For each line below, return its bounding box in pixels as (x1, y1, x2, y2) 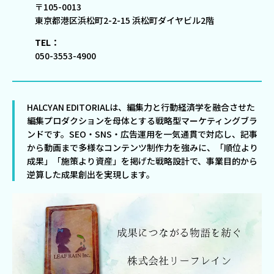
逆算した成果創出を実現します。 (27, 168, 155, 181)
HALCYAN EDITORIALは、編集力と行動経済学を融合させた (27, 101, 255, 114)
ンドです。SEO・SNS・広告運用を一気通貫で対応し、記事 (27, 128, 257, 141)
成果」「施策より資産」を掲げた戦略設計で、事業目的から (27, 155, 257, 168)
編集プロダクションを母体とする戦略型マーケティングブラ (27, 114, 257, 127)
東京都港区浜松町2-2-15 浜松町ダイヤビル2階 (34, 14, 214, 27)
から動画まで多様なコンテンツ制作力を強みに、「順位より (27, 141, 258, 154)
